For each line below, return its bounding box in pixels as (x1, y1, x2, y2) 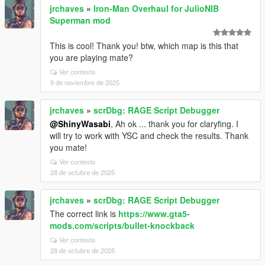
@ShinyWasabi (50, 118, 111, 130)
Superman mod (50, 14, 111, 26)
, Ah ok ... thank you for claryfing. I (111, 118, 238, 130)
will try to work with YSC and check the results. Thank (50, 130, 248, 141)
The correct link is (50, 208, 118, 219)
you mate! (50, 141, 87, 153)
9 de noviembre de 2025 (50, 77, 119, 87)
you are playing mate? (50, 51, 133, 63)
